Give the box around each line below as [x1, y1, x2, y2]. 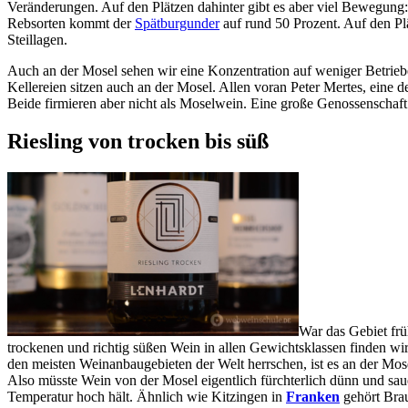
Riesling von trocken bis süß [7, 129, 269, 154]
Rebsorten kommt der [7, 15, 135, 31]
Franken [286, 389, 340, 405]
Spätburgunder [135, 15, 219, 31]
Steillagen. [7, 31, 67, 47]
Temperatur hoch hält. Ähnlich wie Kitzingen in [7, 389, 286, 405]
